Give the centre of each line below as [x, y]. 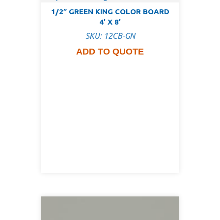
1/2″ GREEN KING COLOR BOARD [110, 11]
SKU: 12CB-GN [110, 36]
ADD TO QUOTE [110, 52]
